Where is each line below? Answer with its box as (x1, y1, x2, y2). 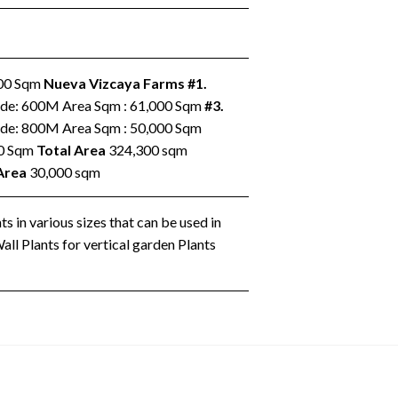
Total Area (36, 141, 106, 158)
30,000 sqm (26, 163, 100, 180)
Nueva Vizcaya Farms (43, 75, 185, 92)
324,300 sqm (105, 141, 187, 158)
